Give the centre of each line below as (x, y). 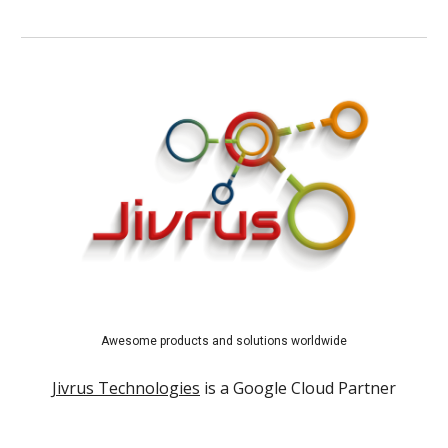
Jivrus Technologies (126, 387)
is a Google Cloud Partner (298, 387)
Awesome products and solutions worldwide (224, 340)
